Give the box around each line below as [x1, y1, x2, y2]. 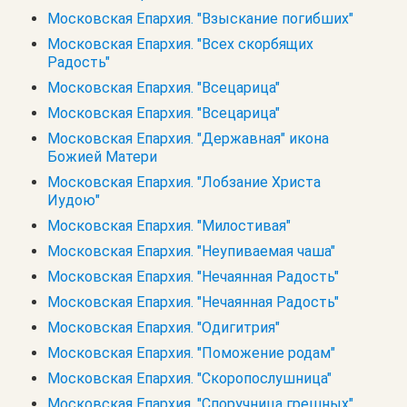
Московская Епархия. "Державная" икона [47, 129, 329, 147]
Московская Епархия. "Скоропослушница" [47, 369, 332, 387]
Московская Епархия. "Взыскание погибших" [47, 9, 353, 27]
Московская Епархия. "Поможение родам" [47, 343, 335, 362]
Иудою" [47, 191, 100, 209]
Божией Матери [47, 147, 157, 165]
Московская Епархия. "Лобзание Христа [47, 173, 321, 191]
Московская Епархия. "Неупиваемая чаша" [47, 242, 335, 260]
